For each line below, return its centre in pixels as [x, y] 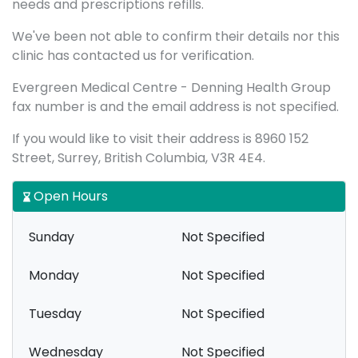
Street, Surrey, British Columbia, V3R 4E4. [139, 158]
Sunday [52, 237]
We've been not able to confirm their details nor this [176, 36]
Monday [54, 275]
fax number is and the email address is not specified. [175, 107]
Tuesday [55, 314]
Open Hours [69, 196]
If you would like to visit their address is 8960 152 [160, 139]
